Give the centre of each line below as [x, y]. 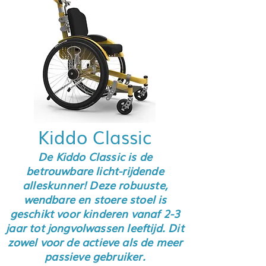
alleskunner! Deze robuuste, [95, 185]
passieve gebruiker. [95, 256]
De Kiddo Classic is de [95, 156]
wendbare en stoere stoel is [95, 199]
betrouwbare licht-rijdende [95, 170]
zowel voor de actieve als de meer [95, 242]
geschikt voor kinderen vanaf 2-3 [95, 213]
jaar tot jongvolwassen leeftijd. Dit [95, 227]
